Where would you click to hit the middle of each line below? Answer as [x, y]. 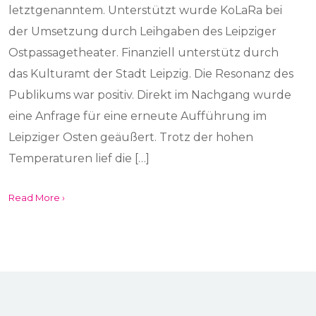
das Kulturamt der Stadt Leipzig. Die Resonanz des [151, 74]
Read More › [37, 197]
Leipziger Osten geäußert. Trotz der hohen [131, 137]
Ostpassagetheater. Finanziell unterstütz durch [144, 53]
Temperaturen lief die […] [79, 158]
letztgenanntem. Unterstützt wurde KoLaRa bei [146, 10]
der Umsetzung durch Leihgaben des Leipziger [143, 31]
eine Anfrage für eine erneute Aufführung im [138, 116]
